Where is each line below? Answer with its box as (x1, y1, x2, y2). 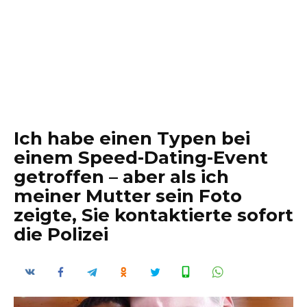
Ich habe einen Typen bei (14, 127, 250, 149)
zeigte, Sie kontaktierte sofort (14, 204, 293, 226)
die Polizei (14, 223, 108, 245)
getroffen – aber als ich (14, 166, 229, 188)
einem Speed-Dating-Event (14, 147, 268, 169)
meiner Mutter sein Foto (14, 185, 242, 207)
